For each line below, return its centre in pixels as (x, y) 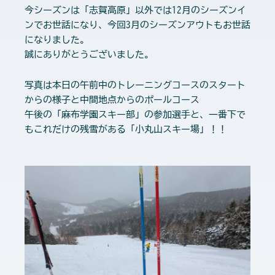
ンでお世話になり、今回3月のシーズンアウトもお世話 (137, 25)
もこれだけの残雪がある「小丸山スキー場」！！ (126, 130)
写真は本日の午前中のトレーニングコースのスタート (135, 85)
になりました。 (57, 40)
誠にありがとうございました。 (89, 54)
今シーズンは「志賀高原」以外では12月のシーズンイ (135, 10)
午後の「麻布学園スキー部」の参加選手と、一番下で (135, 115)
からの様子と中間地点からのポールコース (112, 100)
